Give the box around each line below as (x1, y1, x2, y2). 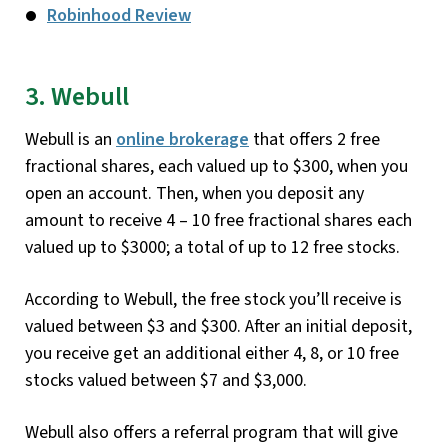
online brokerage (116, 126, 249, 152)
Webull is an (25, 126, 116, 152)
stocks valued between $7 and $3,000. (25, 367, 307, 393)
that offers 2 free (249, 126, 380, 152)
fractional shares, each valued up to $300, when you (25, 153, 408, 179)
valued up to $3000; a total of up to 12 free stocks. (25, 234, 400, 260)
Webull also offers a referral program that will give (25, 419, 398, 445)
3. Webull (25, 78, 129, 117)
